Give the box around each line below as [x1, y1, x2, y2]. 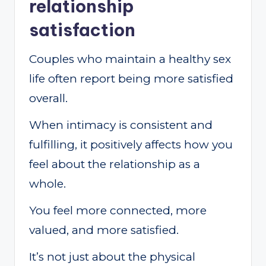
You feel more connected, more [29, 204, 207, 218]
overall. [29, 91, 68, 106]
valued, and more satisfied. [29, 223, 179, 237]
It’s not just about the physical [29, 250, 195, 264]
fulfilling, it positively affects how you [29, 138, 233, 152]
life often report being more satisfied [29, 72, 233, 86]
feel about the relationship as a [29, 157, 200, 172]
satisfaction [29, 19, 135, 42]
